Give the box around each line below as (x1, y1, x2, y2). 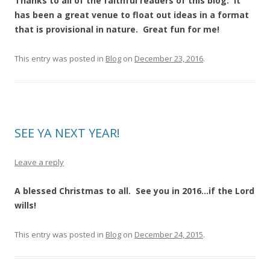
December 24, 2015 (134, 229, 203, 240)
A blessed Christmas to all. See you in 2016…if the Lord (14, 185, 254, 196)
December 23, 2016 (134, 53, 203, 64)
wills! (14, 199, 36, 211)
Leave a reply (14, 157, 64, 168)
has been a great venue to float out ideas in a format (14, 9, 249, 20)
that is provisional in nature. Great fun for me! (14, 24, 219, 35)
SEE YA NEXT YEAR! (14, 125, 120, 141)
